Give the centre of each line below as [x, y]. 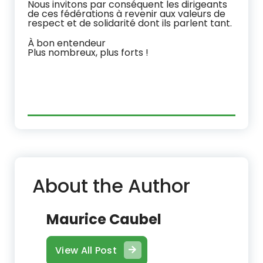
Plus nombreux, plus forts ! [88, 52]
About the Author [111, 186]
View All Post [86, 250]
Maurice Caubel [104, 219]
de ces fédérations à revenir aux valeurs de [127, 14]
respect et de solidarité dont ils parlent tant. [130, 23]
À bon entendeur [67, 43]
